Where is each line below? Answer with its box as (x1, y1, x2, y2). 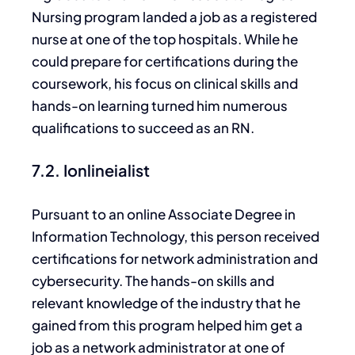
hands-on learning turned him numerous (32, 96, 288, 114)
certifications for (32, 249, 139, 267)
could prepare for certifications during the (32, 52, 298, 70)
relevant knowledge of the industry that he (32, 293, 300, 311)
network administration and (139, 249, 318, 267)
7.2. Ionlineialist (32, 160, 150, 181)
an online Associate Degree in (106, 204, 296, 223)
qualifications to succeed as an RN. (32, 118, 254, 136)
